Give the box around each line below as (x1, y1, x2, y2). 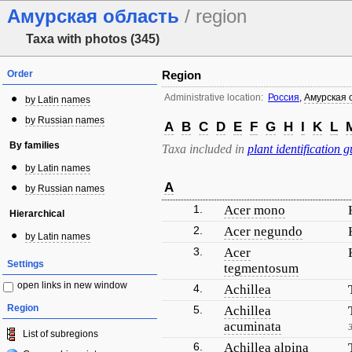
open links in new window (17, 280, 127, 291)
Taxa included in (162, 142, 247, 156)
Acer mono (224, 203, 285, 218)
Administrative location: (164, 92, 263, 103)
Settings (7, 258, 44, 269)
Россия (268, 92, 299, 103)
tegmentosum (224, 261, 299, 276)
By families (9, 140, 60, 151)
